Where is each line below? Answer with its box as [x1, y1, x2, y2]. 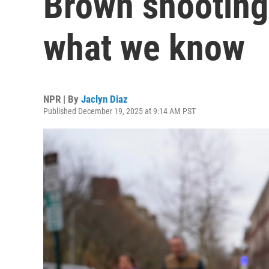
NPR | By [43, 93, 81, 105]
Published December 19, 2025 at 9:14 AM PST [43, 106, 196, 116]
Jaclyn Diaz [81, 93, 128, 105]
